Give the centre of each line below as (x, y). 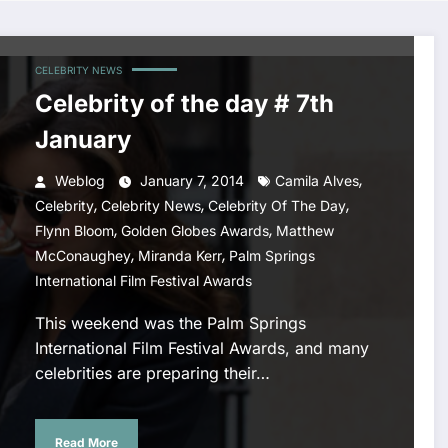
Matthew (304, 231)
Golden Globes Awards (194, 231)
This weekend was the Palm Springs (170, 323)
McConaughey (82, 256)
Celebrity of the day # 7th (184, 104)
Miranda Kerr (179, 256)
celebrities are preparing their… (152, 373)
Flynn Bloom (74, 231)
